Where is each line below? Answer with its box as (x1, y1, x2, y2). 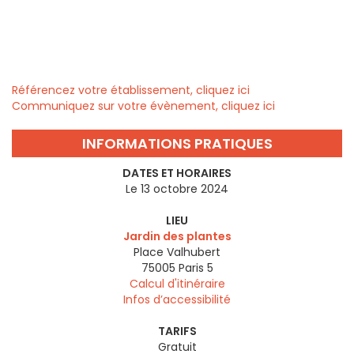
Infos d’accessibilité (123, 292, 231, 308)
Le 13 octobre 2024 (126, 181, 228, 198)
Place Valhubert (134, 244, 220, 261)
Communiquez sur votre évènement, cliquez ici (12, 98, 275, 115)
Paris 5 (178, 260, 213, 277)
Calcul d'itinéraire (129, 276, 225, 292)
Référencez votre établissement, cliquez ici (12, 82, 250, 99)
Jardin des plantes (122, 228, 232, 245)
